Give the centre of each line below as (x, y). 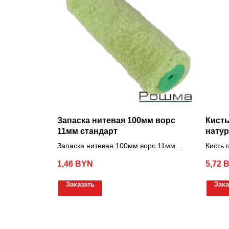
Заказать (80, 184)
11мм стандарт (87, 131)
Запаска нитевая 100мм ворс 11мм (116, 146)
